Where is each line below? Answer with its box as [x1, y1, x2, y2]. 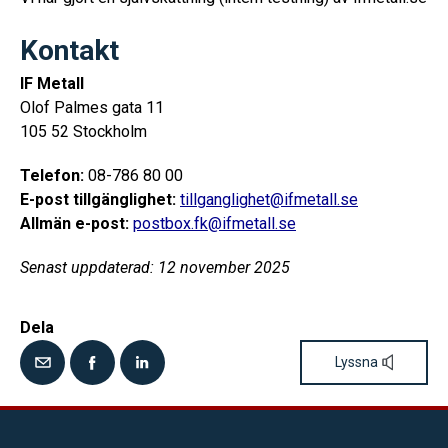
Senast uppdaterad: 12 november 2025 [20, 258, 290, 277]
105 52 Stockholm [20, 122, 147, 141]
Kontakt [20, 34, 119, 67]
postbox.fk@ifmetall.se [133, 214, 296, 233]
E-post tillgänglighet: [20, 190, 176, 209]
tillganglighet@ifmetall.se [180, 190, 358, 209]
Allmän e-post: [20, 214, 129, 233]
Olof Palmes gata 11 [20, 98, 164, 117]
